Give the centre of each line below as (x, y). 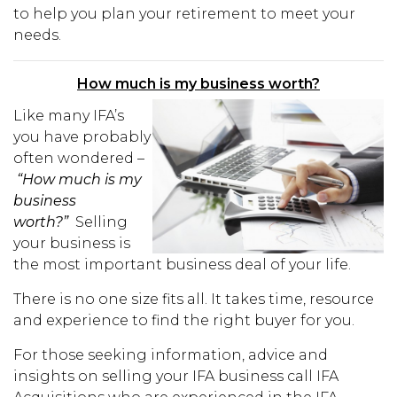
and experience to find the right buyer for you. (184, 320)
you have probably (82, 137)
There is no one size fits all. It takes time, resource (194, 299)
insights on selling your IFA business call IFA (176, 376)
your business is (72, 243)
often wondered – (79, 158)
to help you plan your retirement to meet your (184, 14)
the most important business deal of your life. (182, 265)
